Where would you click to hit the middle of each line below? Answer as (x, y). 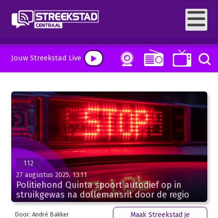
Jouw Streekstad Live (46, 58)
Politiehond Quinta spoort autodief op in (99, 185)
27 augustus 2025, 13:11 (51, 175)
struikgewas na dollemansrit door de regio (102, 194)
